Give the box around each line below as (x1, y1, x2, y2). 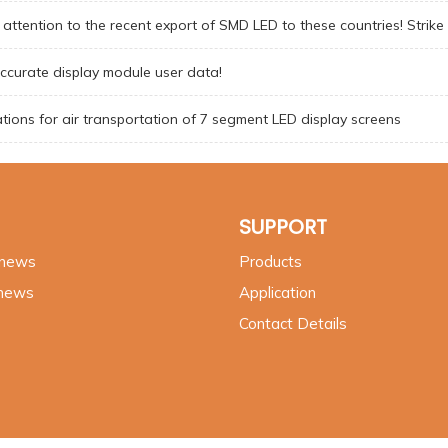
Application (239, 283, 316, 303)
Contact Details (239, 314, 347, 334)
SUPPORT (239, 213, 327, 242)
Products (239, 252, 302, 272)
